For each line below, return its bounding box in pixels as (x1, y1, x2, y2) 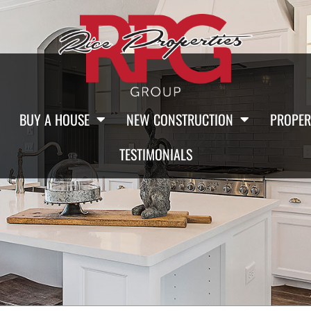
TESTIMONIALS (119, 144, 192, 165)
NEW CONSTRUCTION (126, 109, 233, 131)
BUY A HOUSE (19, 109, 90, 131)
